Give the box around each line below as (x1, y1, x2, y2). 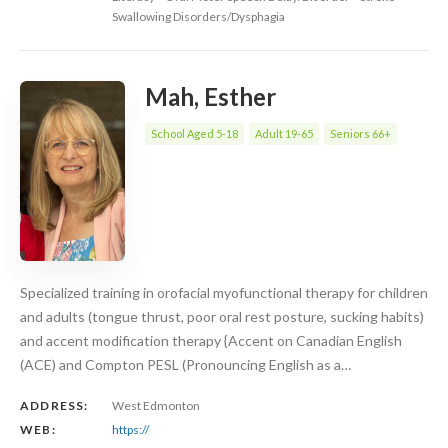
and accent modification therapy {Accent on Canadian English (20, 332, 402, 350)
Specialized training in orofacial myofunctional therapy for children (20, 284, 428, 302)
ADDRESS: (20, 398, 89, 414)
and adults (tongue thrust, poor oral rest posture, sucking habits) (20, 308, 424, 326)
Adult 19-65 (255, 126, 313, 140)
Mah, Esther (145, 81, 276, 111)
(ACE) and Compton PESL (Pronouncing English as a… (20, 356, 351, 374)
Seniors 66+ (330, 126, 391, 140)
